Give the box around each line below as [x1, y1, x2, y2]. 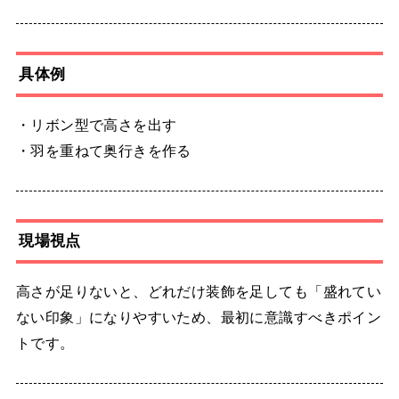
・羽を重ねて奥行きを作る [15, 142, 191, 159]
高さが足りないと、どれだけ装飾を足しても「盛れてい [15, 283, 382, 300]
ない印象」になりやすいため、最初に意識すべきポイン [15, 309, 382, 326]
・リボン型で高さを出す [15, 116, 177, 133]
